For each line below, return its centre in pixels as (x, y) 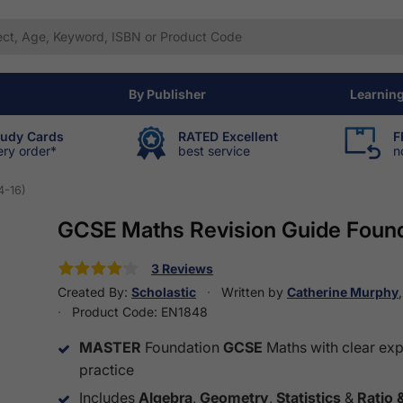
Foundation (182, 348)
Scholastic (164, 292)
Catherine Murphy (343, 292)
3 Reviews (182, 269)
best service (214, 150)
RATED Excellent (228, 136)
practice (107, 370)
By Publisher (167, 94)
